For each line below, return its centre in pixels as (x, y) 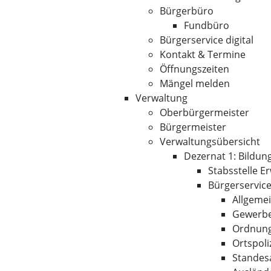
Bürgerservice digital (207, 40)
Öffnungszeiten (194, 69)
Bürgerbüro (187, 11)
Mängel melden (195, 83)
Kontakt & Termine (203, 54)
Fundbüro (207, 25)
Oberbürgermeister (204, 113)
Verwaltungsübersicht (210, 142)
